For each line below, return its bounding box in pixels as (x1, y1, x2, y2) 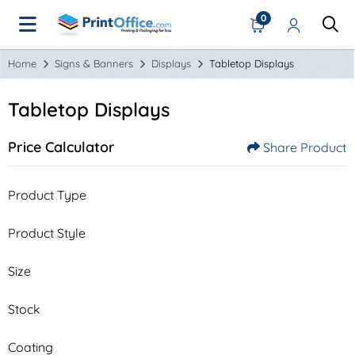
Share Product (263, 139, 346, 155)
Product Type (8, 186, 86, 203)
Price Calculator (8, 137, 115, 156)
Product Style (8, 224, 86, 241)
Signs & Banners (55, 56, 133, 70)
